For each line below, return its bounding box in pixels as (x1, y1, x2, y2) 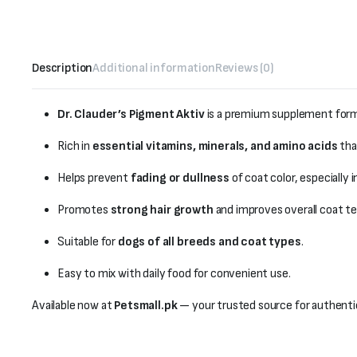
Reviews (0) (214, 61, 274, 76)
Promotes (57, 202, 111, 218)
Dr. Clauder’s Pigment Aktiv (57, 107, 205, 123)
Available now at (32, 298, 115, 314)
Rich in (57, 139, 92, 155)
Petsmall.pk (114, 298, 178, 314)
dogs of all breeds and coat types (117, 234, 301, 250)
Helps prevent (57, 171, 131, 186)
